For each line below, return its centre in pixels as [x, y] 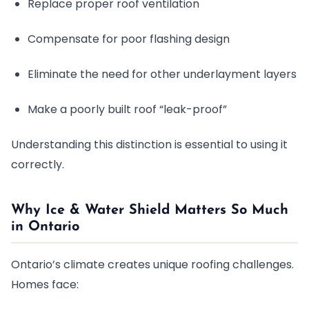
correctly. [38, 165]
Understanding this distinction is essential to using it [149, 144]
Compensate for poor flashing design [129, 39]
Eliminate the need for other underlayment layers [162, 74]
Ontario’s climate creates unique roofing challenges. [152, 265]
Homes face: [45, 285]
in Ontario [45, 227]
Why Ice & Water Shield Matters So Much [150, 210]
